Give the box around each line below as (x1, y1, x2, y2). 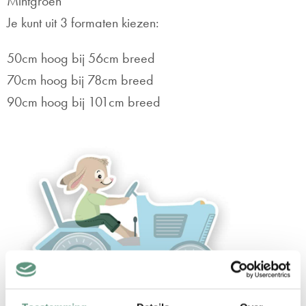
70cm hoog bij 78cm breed (7, 72, 154, 89)
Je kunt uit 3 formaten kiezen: (7, 14, 159, 31)
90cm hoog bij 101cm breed (7, 94, 161, 111)
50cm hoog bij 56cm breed (7, 50, 155, 67)
